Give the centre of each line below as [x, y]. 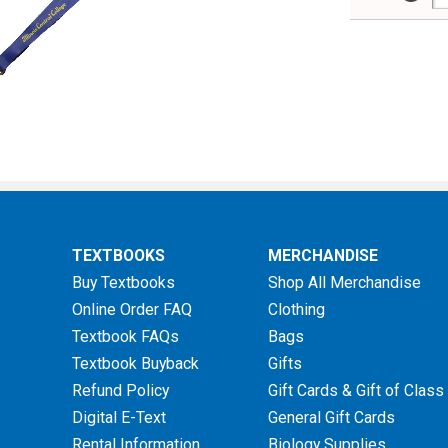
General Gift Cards [332, 418]
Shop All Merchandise [345, 283]
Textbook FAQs [126, 337]
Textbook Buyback [136, 364]
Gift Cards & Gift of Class [356, 391]
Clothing [297, 310]
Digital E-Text [119, 418]
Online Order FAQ [132, 310]
